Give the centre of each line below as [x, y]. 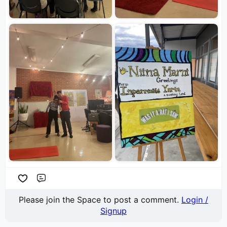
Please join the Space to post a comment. [100, 199]
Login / [195, 199]
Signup [113, 211]
